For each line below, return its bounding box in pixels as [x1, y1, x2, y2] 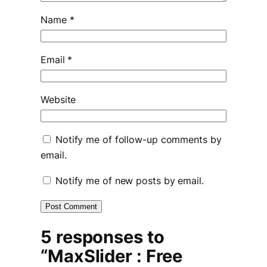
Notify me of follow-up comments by [55, 133, 222, 146]
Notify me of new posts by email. [55, 174, 204, 187]
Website [41, 94, 76, 106]
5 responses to [41, 226, 164, 247]
